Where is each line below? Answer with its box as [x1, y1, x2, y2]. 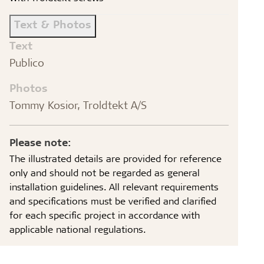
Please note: [9, 135, 72, 148]
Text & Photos [14, 16, 92, 31]
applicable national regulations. [9, 222, 147, 235]
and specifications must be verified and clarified [9, 194, 217, 207]
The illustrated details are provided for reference [9, 151, 222, 164]
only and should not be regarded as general [9, 166, 200, 179]
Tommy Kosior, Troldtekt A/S [9, 97, 147, 112]
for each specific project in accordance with [9, 208, 200, 221]
